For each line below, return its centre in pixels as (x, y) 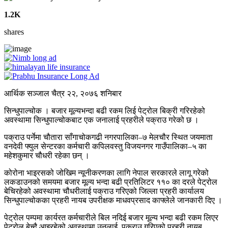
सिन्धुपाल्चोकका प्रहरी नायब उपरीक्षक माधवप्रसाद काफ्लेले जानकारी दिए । (113, 201)
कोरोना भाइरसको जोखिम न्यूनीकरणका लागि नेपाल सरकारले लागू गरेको (106, 173)
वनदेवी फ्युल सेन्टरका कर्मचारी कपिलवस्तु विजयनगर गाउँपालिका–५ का (105, 147)
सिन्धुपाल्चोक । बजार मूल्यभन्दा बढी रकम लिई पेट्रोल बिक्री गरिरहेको (105, 111)
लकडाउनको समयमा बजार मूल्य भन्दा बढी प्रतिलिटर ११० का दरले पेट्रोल (111, 182)
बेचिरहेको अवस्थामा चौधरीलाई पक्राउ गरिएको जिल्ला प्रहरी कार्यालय (104, 191)
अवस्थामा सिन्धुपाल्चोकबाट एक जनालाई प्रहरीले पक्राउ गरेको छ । (102, 120)
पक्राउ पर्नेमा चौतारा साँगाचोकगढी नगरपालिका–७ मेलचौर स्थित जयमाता (108, 137)
